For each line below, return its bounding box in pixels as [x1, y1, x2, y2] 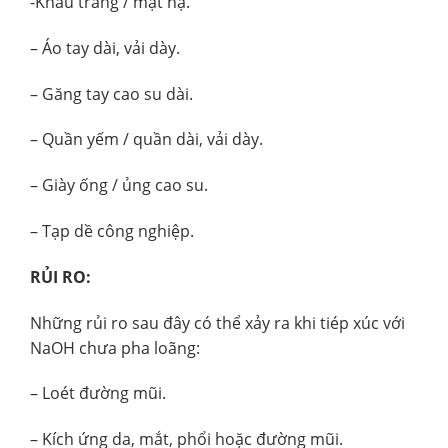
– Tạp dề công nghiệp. [30, 220, 194, 242]
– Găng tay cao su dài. [30, 82, 193, 105]
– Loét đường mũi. [30, 382, 166, 405]
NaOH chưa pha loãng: [30, 336, 200, 359]
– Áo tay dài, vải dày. [30, 36, 180, 59]
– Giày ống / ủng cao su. [30, 174, 208, 197]
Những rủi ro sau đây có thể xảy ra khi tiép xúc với [30, 311, 405, 334]
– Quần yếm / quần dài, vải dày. [30, 128, 263, 151]
